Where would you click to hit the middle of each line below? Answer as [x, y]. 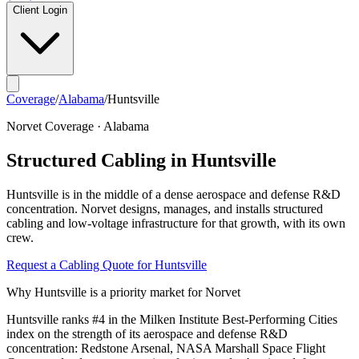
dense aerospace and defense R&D [252, 194]
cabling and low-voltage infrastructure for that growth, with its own [176, 223]
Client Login [40, 10]
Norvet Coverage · [55, 126]
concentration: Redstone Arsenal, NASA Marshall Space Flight [166, 348]
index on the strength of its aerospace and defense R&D [147, 333]
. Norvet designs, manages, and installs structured [199, 208]
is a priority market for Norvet [163, 292]
